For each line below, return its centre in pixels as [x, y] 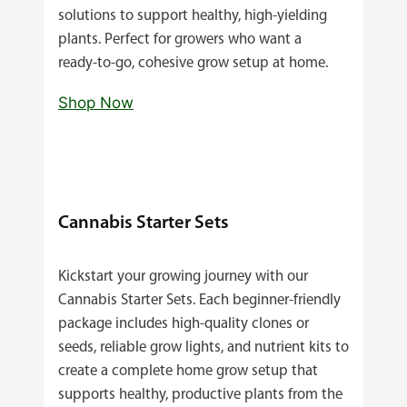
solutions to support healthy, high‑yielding [193, 15]
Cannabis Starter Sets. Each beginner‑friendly [199, 300]
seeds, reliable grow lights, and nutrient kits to [203, 347]
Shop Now [96, 102]
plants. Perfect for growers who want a [180, 39]
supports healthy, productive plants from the [200, 394]
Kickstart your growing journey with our [183, 276]
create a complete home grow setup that [188, 371]
